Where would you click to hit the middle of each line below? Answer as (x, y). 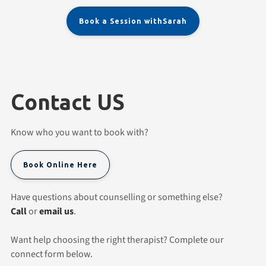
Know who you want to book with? (80, 132)
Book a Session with (121, 21)
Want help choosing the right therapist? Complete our (117, 240)
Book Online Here (60, 164)
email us (56, 211)
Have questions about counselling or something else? (117, 197)
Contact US (68, 102)
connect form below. (52, 254)
